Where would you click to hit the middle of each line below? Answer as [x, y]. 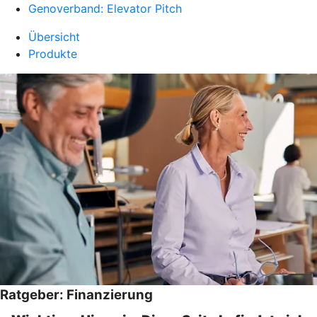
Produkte [53, 54]
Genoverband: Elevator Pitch [105, 8]
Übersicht [54, 37]
